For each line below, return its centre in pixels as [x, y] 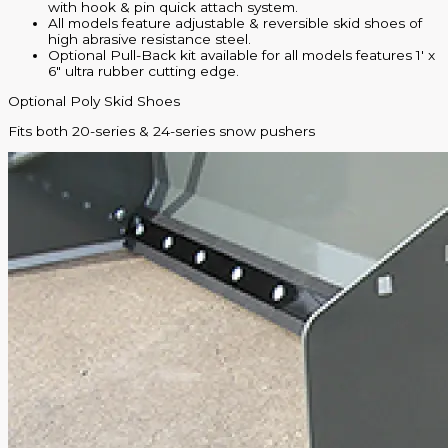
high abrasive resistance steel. [149, 39]
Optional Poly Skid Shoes [94, 101]
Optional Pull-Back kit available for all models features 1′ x [241, 55]
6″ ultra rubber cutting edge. [143, 71]
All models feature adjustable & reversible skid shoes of [235, 23]
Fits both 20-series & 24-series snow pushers [161, 130]
